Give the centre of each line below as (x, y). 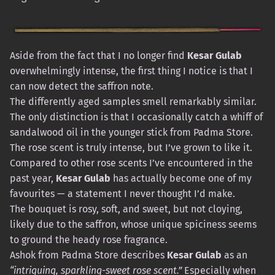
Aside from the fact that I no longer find (99, 55)
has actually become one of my (181, 178)
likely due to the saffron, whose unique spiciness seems (133, 224)
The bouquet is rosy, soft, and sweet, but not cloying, (126, 209)
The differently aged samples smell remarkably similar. (133, 101)
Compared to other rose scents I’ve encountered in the (131, 163)
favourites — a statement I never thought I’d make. (122, 193)
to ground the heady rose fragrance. (89, 239)
